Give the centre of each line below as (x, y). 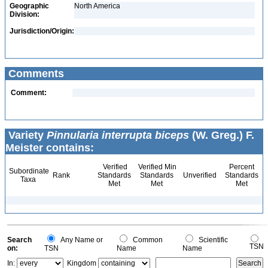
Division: (25, 14)
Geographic (29, 6)
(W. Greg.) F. (222, 135)
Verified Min (156, 167)
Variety (26, 135)
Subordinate (28, 171)
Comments (35, 74)
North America (97, 6)
